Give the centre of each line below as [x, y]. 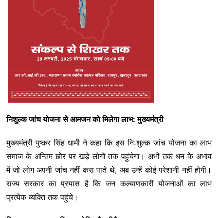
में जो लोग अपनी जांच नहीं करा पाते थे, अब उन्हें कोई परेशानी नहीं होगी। [109, 170]
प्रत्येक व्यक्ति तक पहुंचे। [42, 197]
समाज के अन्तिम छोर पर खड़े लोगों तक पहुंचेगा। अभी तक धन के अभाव [109, 156]
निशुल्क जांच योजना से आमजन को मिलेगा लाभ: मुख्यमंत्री [85, 119]
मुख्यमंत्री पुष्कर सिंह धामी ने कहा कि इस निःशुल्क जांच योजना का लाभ [109, 142]
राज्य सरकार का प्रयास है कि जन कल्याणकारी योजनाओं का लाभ [109, 183]
